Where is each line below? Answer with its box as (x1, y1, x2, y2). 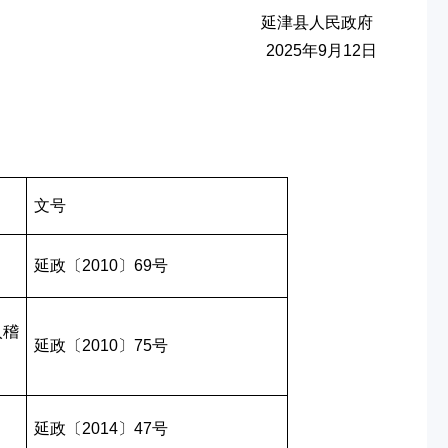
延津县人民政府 (129, 14, 377, 31)
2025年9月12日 (266, 42, 377, 59)
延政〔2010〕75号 (33, 337, 168, 354)
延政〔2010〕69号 (33, 257, 168, 274)
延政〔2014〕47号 (33, 420, 168, 437)
